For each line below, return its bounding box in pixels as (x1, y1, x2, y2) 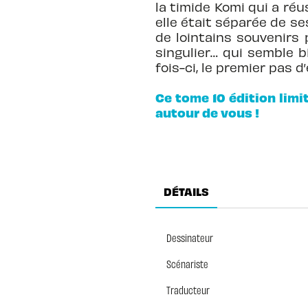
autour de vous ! (155, 104, 259, 120)
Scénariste (166, 256, 208, 270)
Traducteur (166, 283, 210, 296)
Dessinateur (166, 230, 213, 244)
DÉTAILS (163, 184, 209, 199)
